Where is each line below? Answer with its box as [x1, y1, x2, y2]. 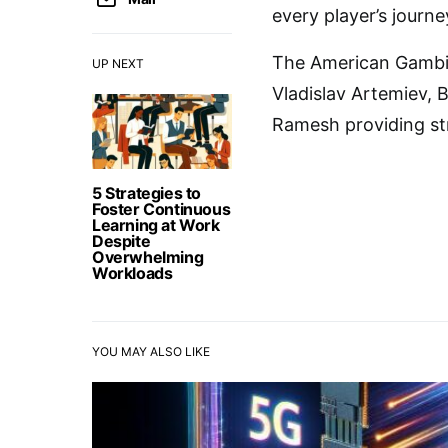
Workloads [92, 263, 173, 283]
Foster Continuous [92, 199, 231, 219]
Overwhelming [92, 247, 204, 267]
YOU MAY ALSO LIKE [92, 344, 210, 359]
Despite [92, 231, 151, 251]
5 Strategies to [92, 183, 201, 203]
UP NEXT [92, 56, 144, 71]
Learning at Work [92, 215, 220, 235]
